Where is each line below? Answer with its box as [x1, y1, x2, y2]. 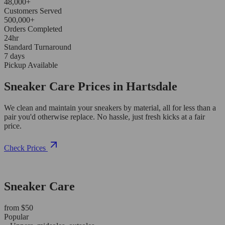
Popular [4, 212, 29, 221]
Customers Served [4, 6, 62, 15]
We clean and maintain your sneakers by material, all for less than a [4, 103, 216, 112]
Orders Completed [4, 24, 62, 33]
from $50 [4, 203, 33, 212]
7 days [4, 51, 25, 60]
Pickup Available [4, 60, 58, 69]
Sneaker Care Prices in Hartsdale [4, 79, 177, 93]
